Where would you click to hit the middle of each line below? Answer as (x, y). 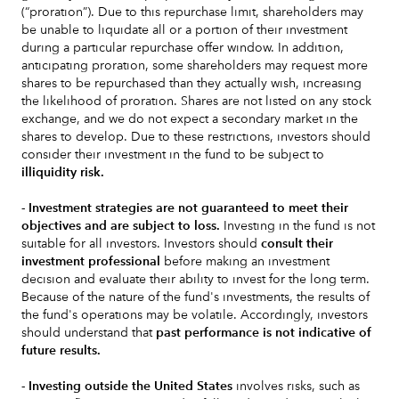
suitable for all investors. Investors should (141, 244)
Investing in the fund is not (297, 226)
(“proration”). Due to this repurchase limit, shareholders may (192, 12)
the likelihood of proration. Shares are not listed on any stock (196, 102)
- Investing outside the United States (127, 387)
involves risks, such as (296, 387)
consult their (297, 244)
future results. (61, 351)
